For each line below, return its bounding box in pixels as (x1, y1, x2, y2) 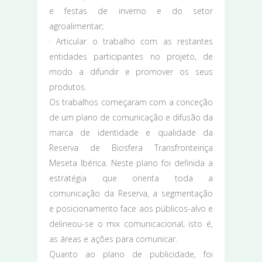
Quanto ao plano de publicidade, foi (49, 248, 213, 260)
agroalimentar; (49, 20, 104, 32)
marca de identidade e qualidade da (49, 126, 213, 138)
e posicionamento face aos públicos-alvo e (49, 202, 213, 214)
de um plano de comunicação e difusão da (49, 111, 213, 123)
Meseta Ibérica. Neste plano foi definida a (49, 157, 213, 168)
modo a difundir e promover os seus (49, 65, 213, 77)
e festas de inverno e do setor (49, 5, 213, 16)
